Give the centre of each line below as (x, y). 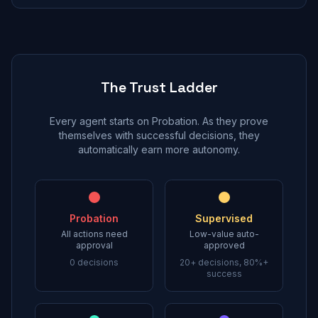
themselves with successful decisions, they (159, 135)
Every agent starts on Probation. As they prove (159, 121)
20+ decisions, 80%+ (224, 262)
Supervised (224, 218)
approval (94, 245)
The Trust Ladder (159, 87)
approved (224, 245)
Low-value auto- (224, 234)
